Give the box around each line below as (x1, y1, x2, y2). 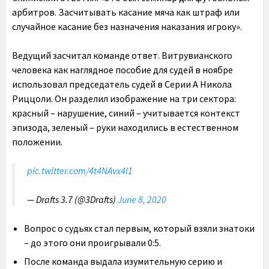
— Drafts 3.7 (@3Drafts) (27, 193, 118, 205)
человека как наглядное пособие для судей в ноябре (12, 64, 233, 76)
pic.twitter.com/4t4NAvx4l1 (27, 165, 133, 177)
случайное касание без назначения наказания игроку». (12, 20, 242, 32)
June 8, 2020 (118, 193, 166, 205)
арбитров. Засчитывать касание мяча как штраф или (12, 6, 240, 18)
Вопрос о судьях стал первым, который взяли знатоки (24, 222, 255, 234)
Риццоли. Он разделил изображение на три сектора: (12, 92, 236, 104)
